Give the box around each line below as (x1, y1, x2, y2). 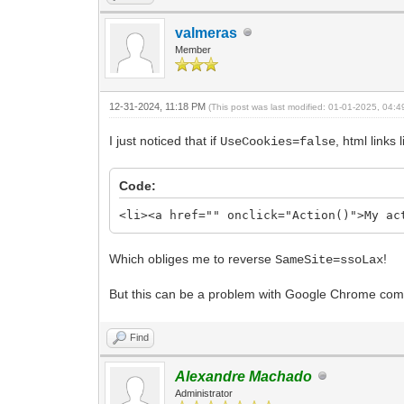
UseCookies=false (220, 133, 336, 149)
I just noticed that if (109, 133, 221, 148)
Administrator (175, 387, 234, 399)
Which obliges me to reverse (109, 251, 276, 266)
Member (175, 43, 212, 55)
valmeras (175, 24, 238, 41)
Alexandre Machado (175, 368, 313, 384)
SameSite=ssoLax (275, 252, 384, 267)
